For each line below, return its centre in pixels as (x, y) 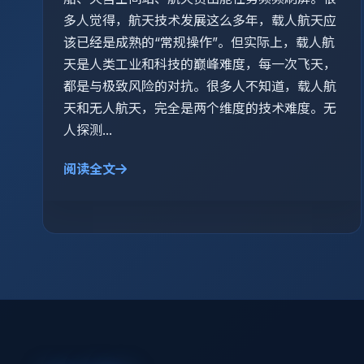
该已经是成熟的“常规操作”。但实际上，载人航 (199, 42)
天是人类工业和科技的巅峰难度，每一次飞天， (200, 64)
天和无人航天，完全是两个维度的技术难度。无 (200, 108)
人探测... (88, 130)
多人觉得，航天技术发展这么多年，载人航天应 (200, 20)
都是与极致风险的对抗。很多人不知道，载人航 (200, 86)
